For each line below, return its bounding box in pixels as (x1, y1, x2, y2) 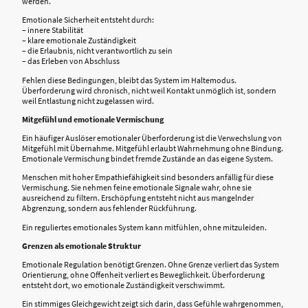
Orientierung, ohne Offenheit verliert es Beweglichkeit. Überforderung (22, 269, 265, 280)
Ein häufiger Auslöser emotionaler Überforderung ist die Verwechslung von (22, 133, 282, 144)
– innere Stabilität (22, 25, 83, 36)
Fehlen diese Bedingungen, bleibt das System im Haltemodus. (22, 74, 236, 85)
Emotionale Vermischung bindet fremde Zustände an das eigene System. (22, 153, 273, 164)
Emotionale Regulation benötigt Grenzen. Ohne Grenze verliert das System (22, 259, 279, 270)
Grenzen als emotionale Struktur (22, 240, 141, 251)
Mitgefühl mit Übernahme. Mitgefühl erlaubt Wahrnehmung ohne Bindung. (22, 143, 283, 154)
